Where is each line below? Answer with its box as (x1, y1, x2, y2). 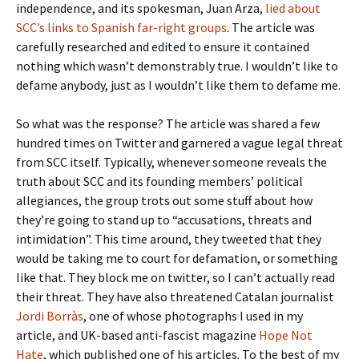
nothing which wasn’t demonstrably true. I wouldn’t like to (16, 58, 338, 74)
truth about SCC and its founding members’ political (16, 173, 303, 189)
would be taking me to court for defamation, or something (16, 250, 338, 266)
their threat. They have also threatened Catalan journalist (16, 288, 334, 305)
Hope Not (259, 327, 313, 343)
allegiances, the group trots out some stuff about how (16, 192, 313, 208)
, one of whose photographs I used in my (83, 308, 303, 324)
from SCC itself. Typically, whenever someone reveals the (16, 154, 327, 170)
